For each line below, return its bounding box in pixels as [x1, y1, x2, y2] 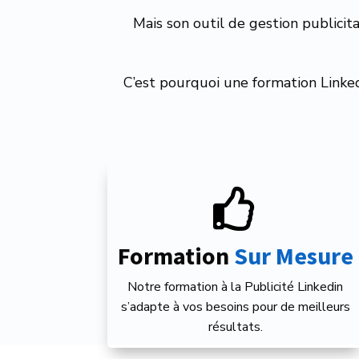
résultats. [208, 318, 263, 337]
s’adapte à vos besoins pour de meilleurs [120, 298, 350, 317]
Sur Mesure [233, 240, 353, 272]
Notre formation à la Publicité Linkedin [127, 278, 344, 296]
